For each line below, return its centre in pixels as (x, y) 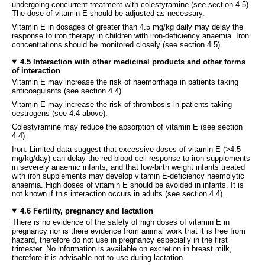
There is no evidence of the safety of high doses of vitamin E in (121, 222)
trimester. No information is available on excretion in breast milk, (122, 248)
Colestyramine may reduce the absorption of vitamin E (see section (127, 127)
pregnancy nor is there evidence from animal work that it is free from (129, 231)
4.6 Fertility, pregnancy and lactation (86, 211)
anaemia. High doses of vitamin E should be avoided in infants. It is (128, 185)
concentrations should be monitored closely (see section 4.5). (117, 44)
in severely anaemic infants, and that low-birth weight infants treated (128, 167)
